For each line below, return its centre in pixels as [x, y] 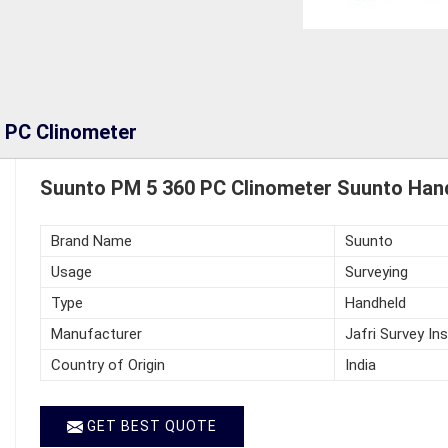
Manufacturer [96, 333]
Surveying [376, 271]
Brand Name [91, 240]
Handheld [375, 302]
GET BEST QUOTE [149, 425]
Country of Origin [107, 364]
